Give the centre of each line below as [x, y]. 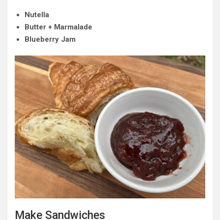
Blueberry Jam [50, 39]
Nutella [37, 15]
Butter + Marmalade [58, 27]
